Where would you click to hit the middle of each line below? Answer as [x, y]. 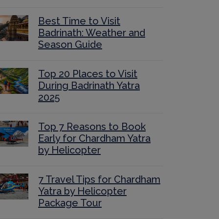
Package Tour [70, 203]
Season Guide [70, 45]
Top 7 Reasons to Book [92, 127]
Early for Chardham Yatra [94, 139]
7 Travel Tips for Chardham [99, 180]
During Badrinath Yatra [89, 86]
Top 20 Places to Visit [88, 74]
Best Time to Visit [79, 21]
